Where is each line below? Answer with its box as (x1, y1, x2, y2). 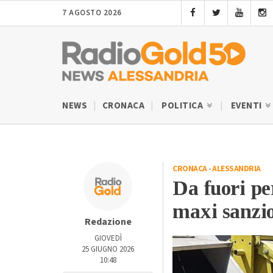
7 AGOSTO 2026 (62, 7, 122, 18)
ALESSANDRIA (212, 162, 261, 175)
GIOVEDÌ (94, 232, 122, 244)
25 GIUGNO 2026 (82, 243, 134, 255)
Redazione (84, 214, 132, 229)
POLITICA (161, 99, 205, 112)
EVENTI (230, 99, 264, 112)
